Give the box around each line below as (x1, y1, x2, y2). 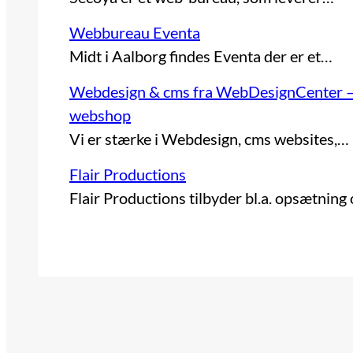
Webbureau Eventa (69, 23, 200, 43)
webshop (69, 106, 131, 125)
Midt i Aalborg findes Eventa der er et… (69, 46, 333, 66)
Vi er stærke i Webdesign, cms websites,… (69, 129, 349, 149)
